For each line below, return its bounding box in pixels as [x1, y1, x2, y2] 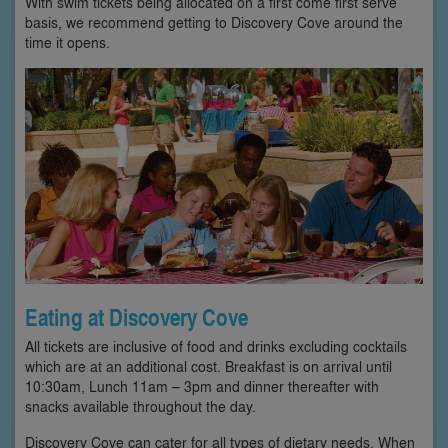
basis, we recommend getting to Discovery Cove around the [25, 12, 403, 32]
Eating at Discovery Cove [25, 301, 248, 334]
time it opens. [25, 32, 110, 52]
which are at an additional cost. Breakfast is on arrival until [25, 356, 392, 376]
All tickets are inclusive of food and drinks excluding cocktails [25, 336, 407, 356]
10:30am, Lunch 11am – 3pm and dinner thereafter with [25, 376, 379, 396]
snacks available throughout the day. [25, 396, 256, 416]
